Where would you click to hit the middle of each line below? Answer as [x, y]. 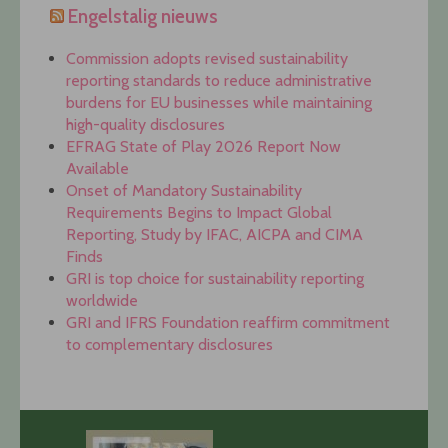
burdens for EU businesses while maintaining [219, 103]
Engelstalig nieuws [143, 16]
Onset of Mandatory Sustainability [184, 191]
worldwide [102, 301]
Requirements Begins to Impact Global [199, 213]
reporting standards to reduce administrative [219, 81]
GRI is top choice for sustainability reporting [215, 279]
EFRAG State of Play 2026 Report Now [203, 147]
